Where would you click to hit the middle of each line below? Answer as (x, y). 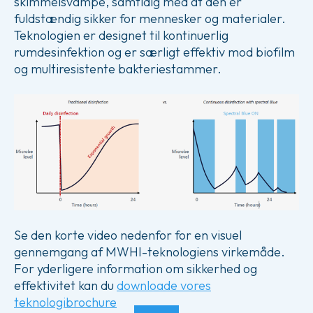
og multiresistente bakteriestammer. (118, 69)
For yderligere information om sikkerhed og (136, 269)
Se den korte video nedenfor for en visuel (128, 235)
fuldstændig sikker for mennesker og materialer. (150, 19)
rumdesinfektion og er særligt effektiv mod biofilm (154, 52)
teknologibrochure (65, 303)
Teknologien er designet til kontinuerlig (121, 35)
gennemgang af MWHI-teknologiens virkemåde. (150, 252)
